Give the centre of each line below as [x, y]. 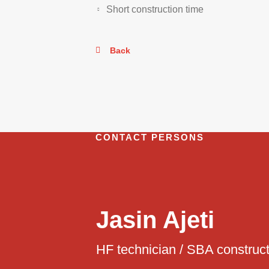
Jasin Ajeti [155, 220]
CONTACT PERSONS [150, 137]
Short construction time [155, 9]
